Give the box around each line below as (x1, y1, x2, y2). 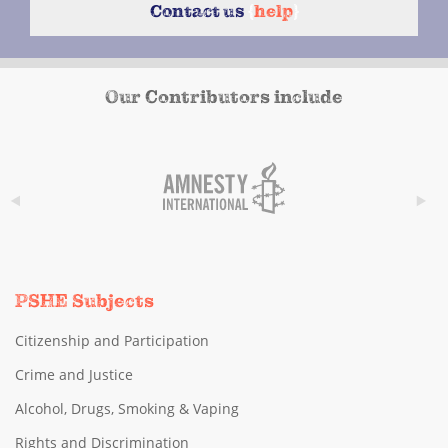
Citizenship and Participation (15, 331, 209, 351)
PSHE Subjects (15, 290, 154, 313)
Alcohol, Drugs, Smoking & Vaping (15, 399, 239, 419)
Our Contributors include (105, 86, 343, 109)
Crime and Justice (15, 365, 133, 385)
